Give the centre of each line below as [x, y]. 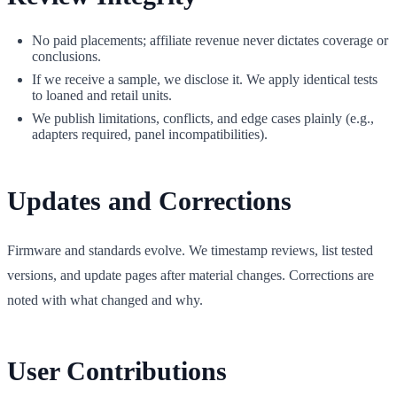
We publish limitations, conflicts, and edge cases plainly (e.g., [203, 118]
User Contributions [117, 371]
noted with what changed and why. [105, 300]
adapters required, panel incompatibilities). [150, 134]
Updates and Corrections [149, 201]
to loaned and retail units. [102, 95]
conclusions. [66, 56]
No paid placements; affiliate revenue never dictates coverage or [210, 40]
